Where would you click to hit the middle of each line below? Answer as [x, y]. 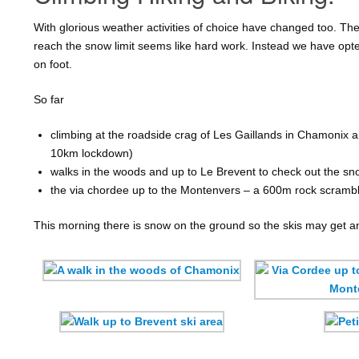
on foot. [53, 65]
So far [49, 100]
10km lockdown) [92, 153]
